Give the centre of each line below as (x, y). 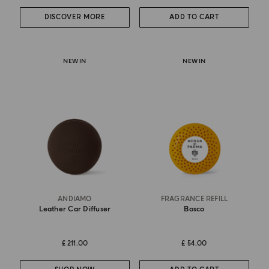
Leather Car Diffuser (75, 209)
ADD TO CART (194, 17)
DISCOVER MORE (75, 17)
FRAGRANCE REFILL (194, 199)
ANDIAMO (75, 199)
